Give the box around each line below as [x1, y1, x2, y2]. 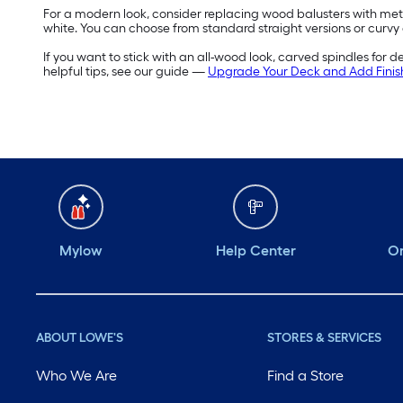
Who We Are [36, 367, 117, 385]
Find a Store [267, 367, 345, 385]
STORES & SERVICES [267, 330, 382, 346]
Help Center [215, 242, 296, 260]
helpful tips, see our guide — [43, 64, 208, 80]
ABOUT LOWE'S [36, 330, 123, 346]
